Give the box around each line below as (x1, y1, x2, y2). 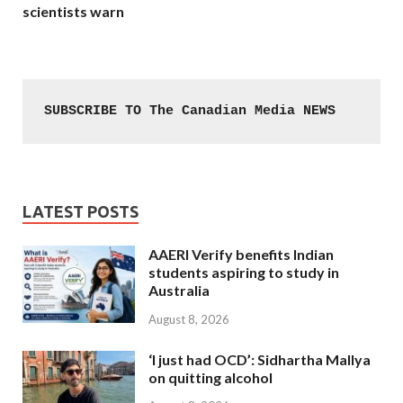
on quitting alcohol (148, 368, 273, 386)
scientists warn (22, 2, 124, 20)
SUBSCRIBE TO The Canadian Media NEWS (44, 103, 336, 119)
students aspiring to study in (148, 263, 339, 281)
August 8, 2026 (148, 311, 229, 327)
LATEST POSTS (22, 201, 139, 220)
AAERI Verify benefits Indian (148, 245, 334, 263)
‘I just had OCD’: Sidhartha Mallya (148, 350, 371, 368)
